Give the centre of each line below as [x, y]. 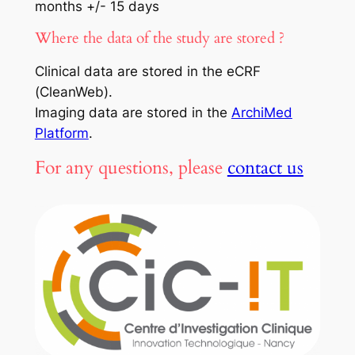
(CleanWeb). [73, 92]
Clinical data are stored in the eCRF [147, 72]
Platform [61, 134]
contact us [265, 167]
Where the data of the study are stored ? [159, 39]
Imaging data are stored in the [133, 113]
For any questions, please [131, 167]
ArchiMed [261, 113]
